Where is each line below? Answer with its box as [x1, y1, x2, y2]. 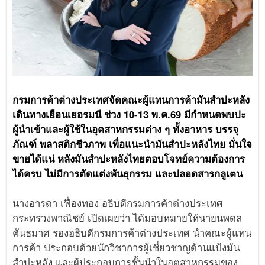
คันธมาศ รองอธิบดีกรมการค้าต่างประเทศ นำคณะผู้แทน [12, 225, 252, 240]
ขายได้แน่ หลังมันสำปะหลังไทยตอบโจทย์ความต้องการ [12, 151, 245, 166]
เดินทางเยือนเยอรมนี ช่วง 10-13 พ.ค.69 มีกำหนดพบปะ [12, 107, 247, 122]
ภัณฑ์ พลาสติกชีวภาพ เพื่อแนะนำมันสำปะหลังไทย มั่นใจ [12, 137, 253, 151]
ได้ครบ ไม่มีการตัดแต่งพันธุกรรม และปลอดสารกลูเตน [12, 166, 243, 181]
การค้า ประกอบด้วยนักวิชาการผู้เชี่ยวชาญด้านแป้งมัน [12, 240, 240, 255]
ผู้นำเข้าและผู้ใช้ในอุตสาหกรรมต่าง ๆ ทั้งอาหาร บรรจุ [12, 122, 239, 137]
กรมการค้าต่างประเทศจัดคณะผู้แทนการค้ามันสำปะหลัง [12, 92, 250, 107]
